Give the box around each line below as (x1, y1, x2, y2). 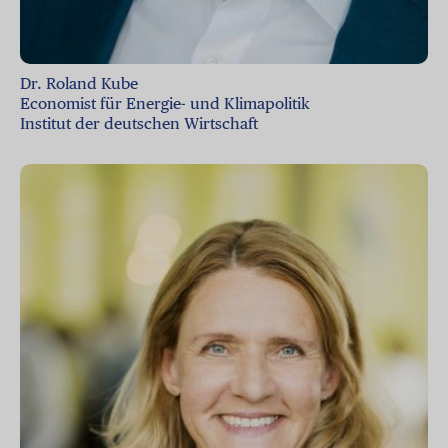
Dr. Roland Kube (20, 74, 138, 94)
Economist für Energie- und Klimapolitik (20, 94, 310, 114)
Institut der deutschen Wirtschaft (20, 114, 262, 134)
